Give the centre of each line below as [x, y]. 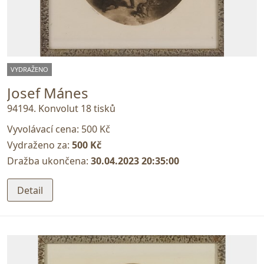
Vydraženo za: [39, 145]
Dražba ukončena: [49, 161]
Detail [30, 190]
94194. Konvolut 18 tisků [61, 109]
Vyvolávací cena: [44, 129]
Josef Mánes [48, 93]
